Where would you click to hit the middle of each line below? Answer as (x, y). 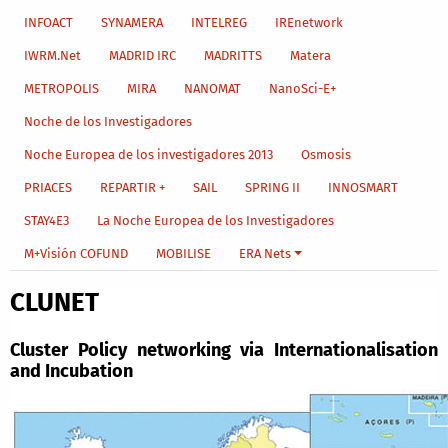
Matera (310, 56)
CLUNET (54, 303)
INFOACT (48, 23)
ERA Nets (264, 254)
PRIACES (47, 188)
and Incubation (71, 371)
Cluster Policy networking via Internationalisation (224, 350)
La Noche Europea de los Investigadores (215, 221)
